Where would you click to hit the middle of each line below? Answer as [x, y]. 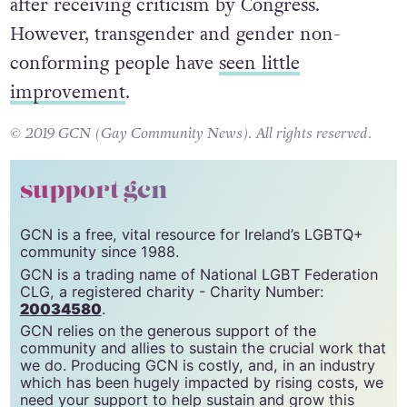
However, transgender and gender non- [175, 34]
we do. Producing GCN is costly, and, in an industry [197, 366]
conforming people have [114, 63]
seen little [259, 63]
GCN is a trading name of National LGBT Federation [199, 274]
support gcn [94, 190]
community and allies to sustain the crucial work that [203, 348]
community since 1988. [99, 251]
